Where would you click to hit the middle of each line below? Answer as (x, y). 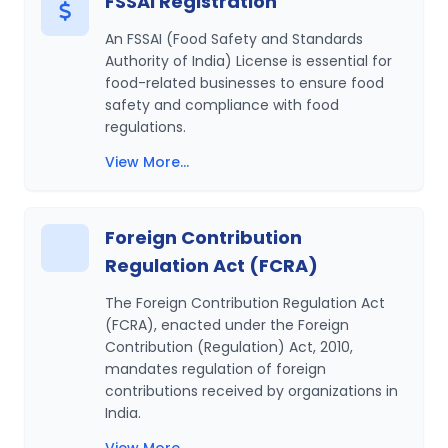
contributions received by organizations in (251, 391)
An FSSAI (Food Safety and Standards (234, 39)
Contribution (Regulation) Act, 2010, (229, 347)
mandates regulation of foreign (215, 369)
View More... (147, 162)
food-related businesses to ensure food (244, 83)
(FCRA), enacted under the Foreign (227, 325)
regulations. (145, 127)
